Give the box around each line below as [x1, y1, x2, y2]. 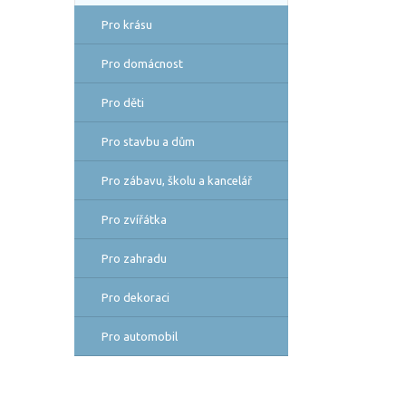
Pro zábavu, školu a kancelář [101, 174, 252, 187]
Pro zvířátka [101, 213, 167, 226]
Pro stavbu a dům [101, 135, 195, 148]
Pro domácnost [101, 57, 183, 70]
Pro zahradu [101, 252, 167, 265]
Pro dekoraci [101, 291, 169, 304]
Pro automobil [101, 330, 178, 343]
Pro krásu [101, 18, 152, 31]
